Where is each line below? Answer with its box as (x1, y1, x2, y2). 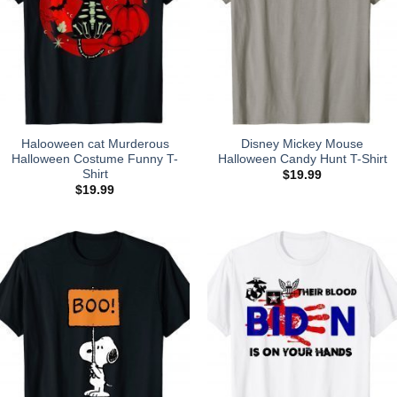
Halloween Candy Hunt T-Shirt (217, 152, 387, 166)
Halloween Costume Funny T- (12, 152, 178, 166)
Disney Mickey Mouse (241, 136, 363, 151)
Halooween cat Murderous (20, 136, 169, 151)
